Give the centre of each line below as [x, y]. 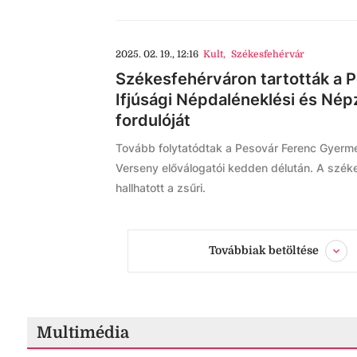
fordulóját [153, 120]
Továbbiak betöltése [264, 250]
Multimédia [83, 333]
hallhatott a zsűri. [161, 188]
